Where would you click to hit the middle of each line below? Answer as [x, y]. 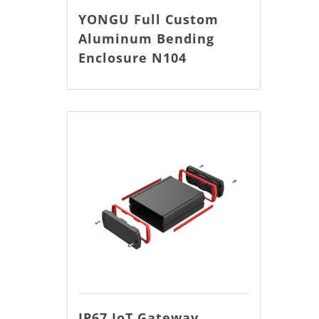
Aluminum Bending [146, 38]
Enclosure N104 [132, 57]
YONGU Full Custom [148, 19]
